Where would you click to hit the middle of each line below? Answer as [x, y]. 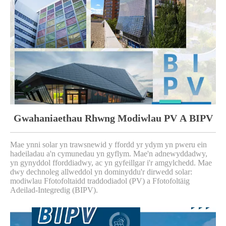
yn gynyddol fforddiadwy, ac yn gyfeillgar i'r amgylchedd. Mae [111, 162]
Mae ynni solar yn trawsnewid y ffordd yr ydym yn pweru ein [108, 144]
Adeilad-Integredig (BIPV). [54, 190]
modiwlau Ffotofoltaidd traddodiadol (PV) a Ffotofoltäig [100, 181]
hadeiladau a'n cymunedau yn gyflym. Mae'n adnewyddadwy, [109, 153]
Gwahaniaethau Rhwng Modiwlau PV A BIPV [113, 118]
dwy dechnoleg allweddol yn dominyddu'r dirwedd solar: [101, 172]
